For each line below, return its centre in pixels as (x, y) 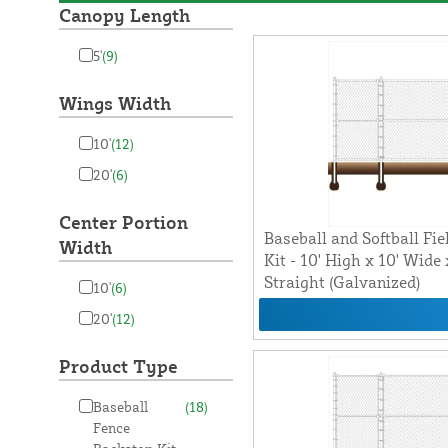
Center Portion (123, 222)
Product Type (118, 366)
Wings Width (114, 103)
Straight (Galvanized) (341, 282)
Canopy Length (124, 15)
